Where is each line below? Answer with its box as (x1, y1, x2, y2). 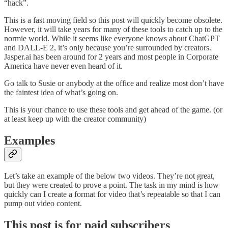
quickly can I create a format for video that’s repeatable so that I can (4, 189, 220, 198)
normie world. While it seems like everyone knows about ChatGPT (4, 34, 220, 43)
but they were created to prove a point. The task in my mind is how (4, 180, 219, 189)
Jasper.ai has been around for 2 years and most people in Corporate (4, 52, 218, 61)
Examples (4, 133, 55, 147)
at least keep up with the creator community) (4, 114, 146, 123)
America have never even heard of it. (4, 61, 123, 70)
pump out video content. (4, 198, 82, 208)
